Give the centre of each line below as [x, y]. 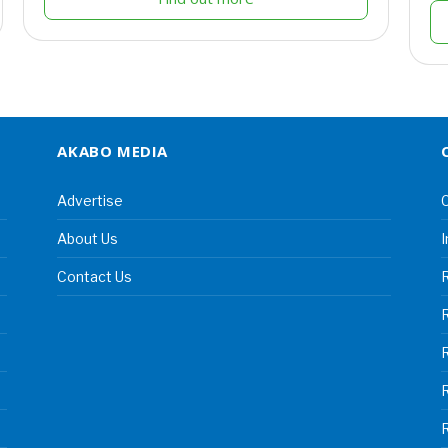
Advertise [90, 201]
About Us [88, 239]
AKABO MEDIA [112, 151]
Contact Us [95, 277]
